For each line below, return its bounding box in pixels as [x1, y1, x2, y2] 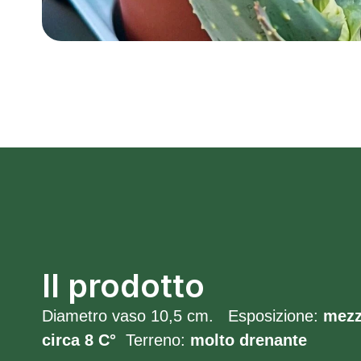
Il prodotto [42, 266, 205, 305]
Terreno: [121, 331, 190, 349]
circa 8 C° [42, 331, 121, 349]
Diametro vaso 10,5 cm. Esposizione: [42, 307, 323, 325]
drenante [239, 331, 307, 349]
